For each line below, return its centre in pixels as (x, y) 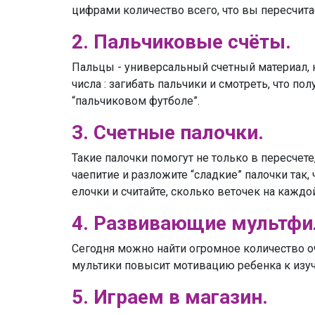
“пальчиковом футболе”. (137, 101)
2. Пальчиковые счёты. (184, 42)
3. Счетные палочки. (168, 133)
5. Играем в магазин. (170, 297)
